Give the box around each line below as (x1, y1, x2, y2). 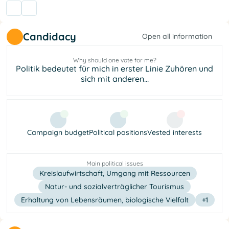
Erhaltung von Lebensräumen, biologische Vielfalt (21, 195, 189, 204)
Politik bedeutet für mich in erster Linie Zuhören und (16, 63, 213, 74)
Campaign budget (27, 128, 89, 138)
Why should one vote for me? (73, 56, 156, 64)
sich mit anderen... (80, 74, 149, 84)
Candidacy (23, 30, 76, 43)
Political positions (89, 128, 147, 138)
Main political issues (86, 159, 143, 167)
